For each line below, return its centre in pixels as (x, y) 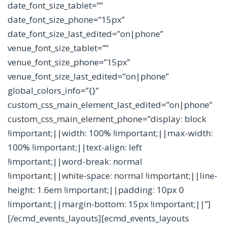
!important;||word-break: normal (75, 162)
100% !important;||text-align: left (75, 147)
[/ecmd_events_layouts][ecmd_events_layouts (98, 218)
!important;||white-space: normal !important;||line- (112, 176)
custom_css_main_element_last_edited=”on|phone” (110, 105)
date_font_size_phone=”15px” (66, 20)
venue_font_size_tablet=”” (58, 48)
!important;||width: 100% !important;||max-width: (110, 133)
